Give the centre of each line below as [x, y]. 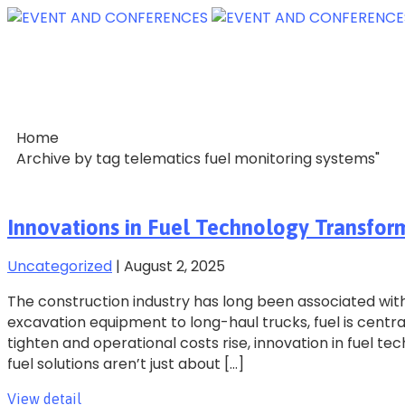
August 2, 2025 [174, 266]
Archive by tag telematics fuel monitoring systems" [198, 159]
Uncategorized [60, 266]
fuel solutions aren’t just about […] [126, 363]
